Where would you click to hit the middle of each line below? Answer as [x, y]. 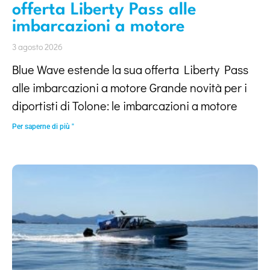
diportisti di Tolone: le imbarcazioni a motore [125, 105]
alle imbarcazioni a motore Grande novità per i [130, 87]
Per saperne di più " [43, 127]
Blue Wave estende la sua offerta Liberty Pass [130, 69]
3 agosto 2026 [37, 47]
